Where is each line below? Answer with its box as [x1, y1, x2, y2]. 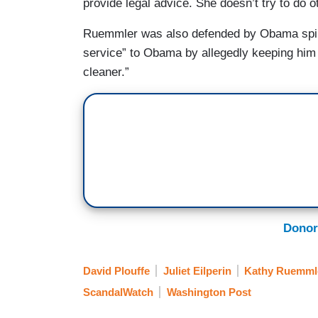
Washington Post [166, 286, 251, 299]
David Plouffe [83, 265, 150, 278]
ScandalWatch [83, 286, 153, 299]
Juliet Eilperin [163, 265, 231, 278]
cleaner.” [83, 65, 129, 79]
